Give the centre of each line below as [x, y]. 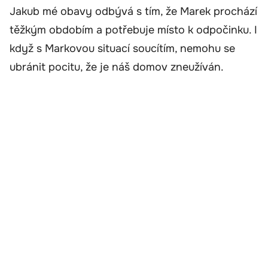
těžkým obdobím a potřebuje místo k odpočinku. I [133, 30]
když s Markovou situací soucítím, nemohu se [122, 48]
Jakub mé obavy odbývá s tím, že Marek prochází [133, 11]
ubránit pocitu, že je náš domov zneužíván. [117, 67]
